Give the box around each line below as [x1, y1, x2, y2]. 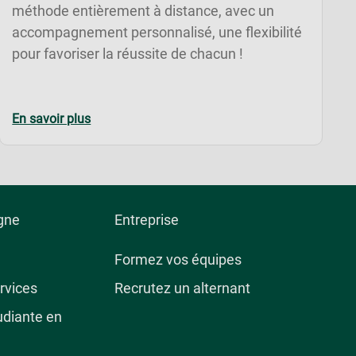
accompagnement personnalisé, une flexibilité [12, 23, 303, 41]
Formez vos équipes [114, 251, 242, 269]
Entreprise [114, 211, 179, 228]
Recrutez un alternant [114, 280, 250, 297]
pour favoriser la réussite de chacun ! [12, 44, 244, 62]
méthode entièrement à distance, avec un [12, 2, 275, 19]
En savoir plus [12, 110, 91, 126]
